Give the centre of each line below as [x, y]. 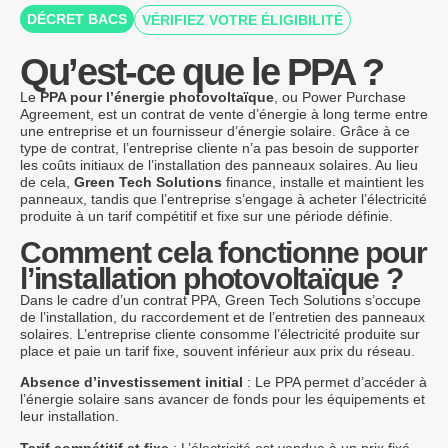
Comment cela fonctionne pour [223, 252]
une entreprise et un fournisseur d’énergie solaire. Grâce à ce [215, 131]
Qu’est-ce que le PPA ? [201, 72]
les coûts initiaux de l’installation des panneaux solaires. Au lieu [219, 165]
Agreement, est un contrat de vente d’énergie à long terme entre [224, 114]
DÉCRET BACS [77, 19]
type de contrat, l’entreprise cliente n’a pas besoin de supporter [219, 148]
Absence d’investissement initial [131, 382]
